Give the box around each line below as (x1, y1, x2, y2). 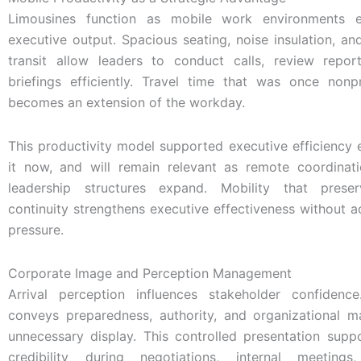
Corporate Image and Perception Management (8, 264, 292, 281)
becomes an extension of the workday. (8, 93, 245, 110)
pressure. (8, 221, 64, 238)
